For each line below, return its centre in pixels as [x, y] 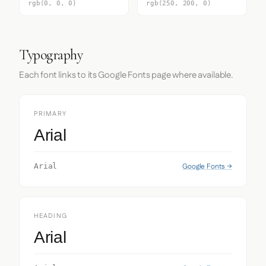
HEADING [50, 216]
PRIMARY [50, 114]
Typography [51, 55]
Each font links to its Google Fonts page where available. [126, 75]
